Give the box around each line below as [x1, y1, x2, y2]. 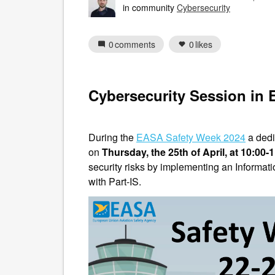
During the [88, 130, 136, 144]
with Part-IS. [88, 174, 141, 188]
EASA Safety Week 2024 [136, 130, 246, 144]
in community [123, 1, 177, 14]
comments [115, 38, 155, 50]
